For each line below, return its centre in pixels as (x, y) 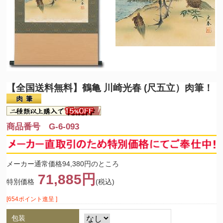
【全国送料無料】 (45, 88)
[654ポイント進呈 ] (32, 199)
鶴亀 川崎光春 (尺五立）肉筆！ (148, 88)
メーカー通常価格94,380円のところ (63, 164)
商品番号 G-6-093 (43, 127)
